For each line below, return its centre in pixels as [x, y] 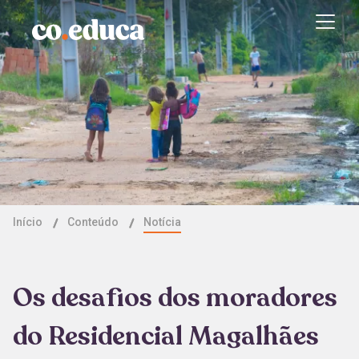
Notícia [162, 222]
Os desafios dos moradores [175, 298]
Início [28, 222]
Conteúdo [93, 222]
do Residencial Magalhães [166, 337]
